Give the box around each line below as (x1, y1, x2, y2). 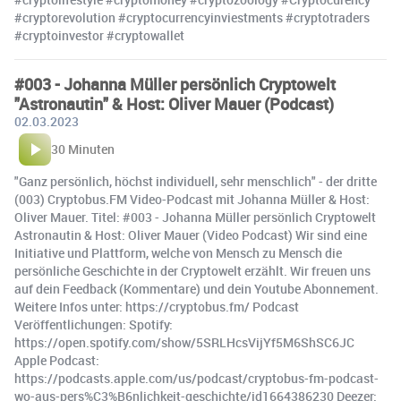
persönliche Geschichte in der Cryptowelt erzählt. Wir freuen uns (14, 262, 371, 280)
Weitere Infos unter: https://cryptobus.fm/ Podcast (14, 298, 299, 316)
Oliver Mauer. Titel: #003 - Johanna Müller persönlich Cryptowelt (14, 209, 376, 226)
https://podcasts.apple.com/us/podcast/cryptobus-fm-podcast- (14, 370, 379, 388)
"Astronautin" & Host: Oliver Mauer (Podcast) (14, 93, 334, 115)
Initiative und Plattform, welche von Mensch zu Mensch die (14, 244, 342, 262)
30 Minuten (51, 141, 115, 158)
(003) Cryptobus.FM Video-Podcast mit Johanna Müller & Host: (14, 191, 370, 209)
